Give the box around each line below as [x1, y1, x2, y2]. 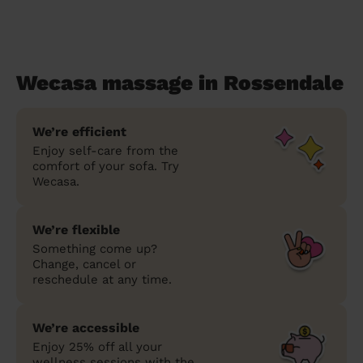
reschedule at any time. [32, 271, 172, 287]
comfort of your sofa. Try [32, 158, 179, 173]
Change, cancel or [32, 256, 136, 271]
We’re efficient [32, 123, 126, 139]
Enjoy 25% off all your [32, 339, 162, 354]
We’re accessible [32, 319, 139, 335]
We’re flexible [32, 221, 120, 237]
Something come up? [32, 241, 157, 256]
